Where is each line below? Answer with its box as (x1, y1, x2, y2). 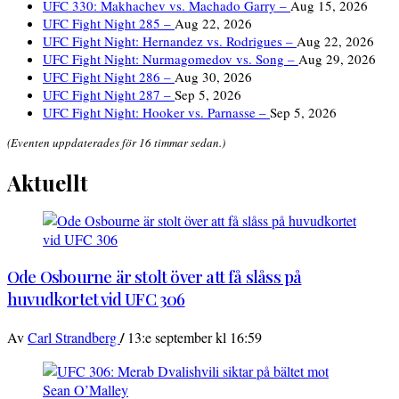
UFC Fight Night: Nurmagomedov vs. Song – (43, 50, 298, 69)
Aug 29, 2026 (298, 50, 376, 69)
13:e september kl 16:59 (127, 327, 262, 346)
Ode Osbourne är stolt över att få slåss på (7, 265, 302, 288)
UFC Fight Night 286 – (43, 68, 175, 86)
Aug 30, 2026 (175, 68, 252, 86)
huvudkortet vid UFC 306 (7, 287, 185, 310)
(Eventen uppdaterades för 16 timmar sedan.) (7, 134, 225, 151)
